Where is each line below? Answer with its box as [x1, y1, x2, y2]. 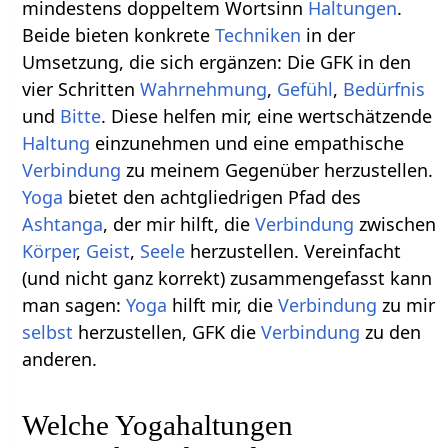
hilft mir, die [167, 292, 279, 317]
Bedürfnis [343, 76, 426, 101]
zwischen [354, 211, 437, 236]
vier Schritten [22, 76, 141, 101]
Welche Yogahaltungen [22, 408, 294, 441]
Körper [22, 238, 77, 263]
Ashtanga [22, 211, 104, 236]
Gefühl [277, 76, 334, 101]
